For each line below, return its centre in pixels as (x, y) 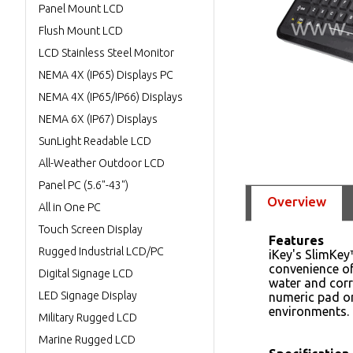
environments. (309, 311)
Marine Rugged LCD (87, 340)
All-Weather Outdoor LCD (102, 163)
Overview (297, 201)
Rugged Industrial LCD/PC (101, 251)
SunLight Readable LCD (95, 141)
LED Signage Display (88, 295)
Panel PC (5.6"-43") (84, 185)
